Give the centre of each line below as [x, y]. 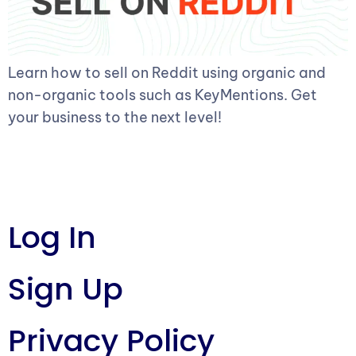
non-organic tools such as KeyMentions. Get [163, 95]
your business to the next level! [115, 117]
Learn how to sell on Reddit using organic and [167, 72]
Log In [52, 237]
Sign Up [66, 288]
